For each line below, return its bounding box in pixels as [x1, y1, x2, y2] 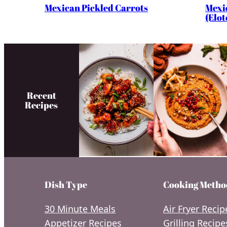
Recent [26, 89, 56, 101]
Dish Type [45, 178, 87, 191]
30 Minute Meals [45, 202, 116, 215]
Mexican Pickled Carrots [45, 2, 148, 14]
